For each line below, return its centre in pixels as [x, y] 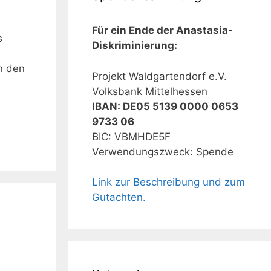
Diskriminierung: [135, 45]
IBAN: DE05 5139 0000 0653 [165, 106]
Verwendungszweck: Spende [163, 152]
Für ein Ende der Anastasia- [162, 30]
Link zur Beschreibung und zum [168, 182]
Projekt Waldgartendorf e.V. [159, 76]
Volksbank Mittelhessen [150, 91]
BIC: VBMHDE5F [131, 136]
